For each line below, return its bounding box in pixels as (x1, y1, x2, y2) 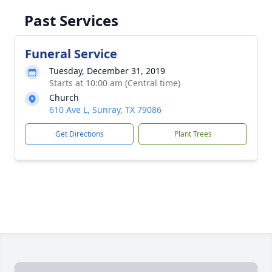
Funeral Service (25, 46, 117, 62)
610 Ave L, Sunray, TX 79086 (49, 104, 161, 115)
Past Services (24, 10, 118, 30)
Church (49, 92, 79, 103)
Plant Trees (174, 129, 212, 139)
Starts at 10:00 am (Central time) (49, 77, 180, 89)
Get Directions (55, 129, 104, 139)
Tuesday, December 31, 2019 (49, 65, 165, 76)
